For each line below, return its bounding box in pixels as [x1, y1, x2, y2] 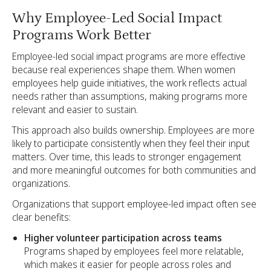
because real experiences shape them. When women [12, 63, 235, 77]
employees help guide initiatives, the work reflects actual [12, 76, 247, 90]
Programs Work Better [12, 27, 151, 44]
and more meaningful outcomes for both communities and [12, 163, 256, 177]
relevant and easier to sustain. [12, 103, 138, 117]
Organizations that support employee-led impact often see [12, 197, 256, 211]
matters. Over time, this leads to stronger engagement [12, 150, 241, 164]
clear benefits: [12, 211, 71, 224]
